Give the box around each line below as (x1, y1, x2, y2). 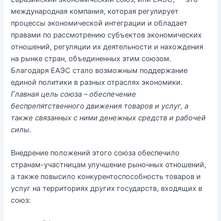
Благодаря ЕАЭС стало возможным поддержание (11, 66, 188, 75)
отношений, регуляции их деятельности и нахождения (11, 42, 204, 51)
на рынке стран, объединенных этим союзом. (11, 54, 172, 63)
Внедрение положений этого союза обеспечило (11, 148, 180, 157)
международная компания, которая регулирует (11, 6, 179, 16)
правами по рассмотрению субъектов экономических (11, 30, 202, 39)
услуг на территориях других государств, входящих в (11, 184, 203, 193)
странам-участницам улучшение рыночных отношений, (11, 160, 207, 169)
